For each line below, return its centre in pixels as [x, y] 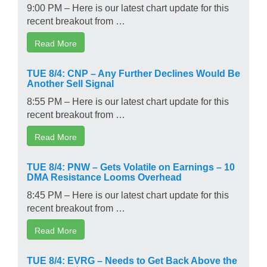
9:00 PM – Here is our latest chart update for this [128, 7]
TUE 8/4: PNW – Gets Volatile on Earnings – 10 [131, 166]
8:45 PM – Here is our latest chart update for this [128, 194]
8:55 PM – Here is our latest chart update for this [128, 100]
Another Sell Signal [70, 83]
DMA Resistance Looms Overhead [104, 176]
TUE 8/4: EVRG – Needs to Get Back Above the [132, 260]
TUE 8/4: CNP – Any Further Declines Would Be [133, 72]
